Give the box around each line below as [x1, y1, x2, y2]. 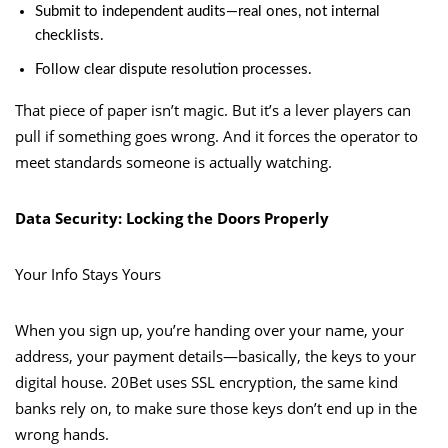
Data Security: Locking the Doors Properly [15, 207, 329, 228]
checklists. [35, 27, 104, 43]
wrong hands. [15, 423, 109, 444]
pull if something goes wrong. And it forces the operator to [15, 125, 418, 146]
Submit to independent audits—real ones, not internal [35, 3, 380, 19]
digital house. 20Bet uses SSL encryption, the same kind [15, 371, 398, 392]
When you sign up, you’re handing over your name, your [15, 319, 404, 340]
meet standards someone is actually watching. [15, 151, 332, 172]
